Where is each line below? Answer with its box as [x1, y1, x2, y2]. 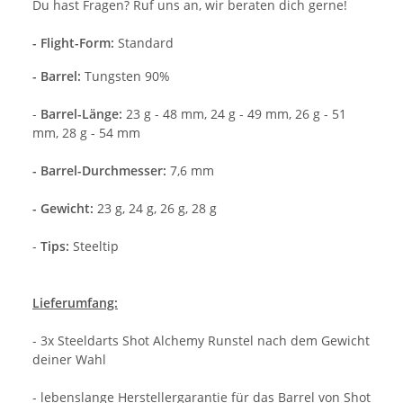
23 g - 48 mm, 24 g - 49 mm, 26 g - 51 [122, 104, 346, 122]
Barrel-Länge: [40, 104, 122, 122]
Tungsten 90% [81, 67, 170, 85]
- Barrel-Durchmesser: [32, 161, 170, 179]
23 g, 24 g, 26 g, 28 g [94, 199, 217, 217]
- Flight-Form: [32, 33, 114, 51]
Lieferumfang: [32, 293, 118, 311]
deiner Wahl [32, 350, 106, 368]
